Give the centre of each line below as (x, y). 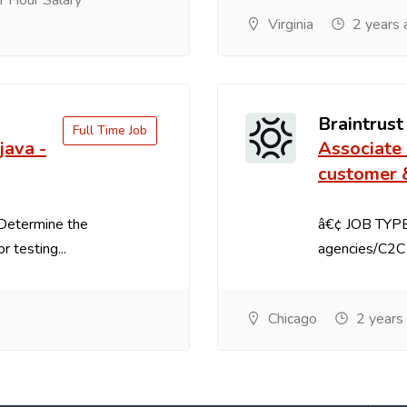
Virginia (289, 25)
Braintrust (361, 124)
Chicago (291, 319)
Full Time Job (110, 130)
